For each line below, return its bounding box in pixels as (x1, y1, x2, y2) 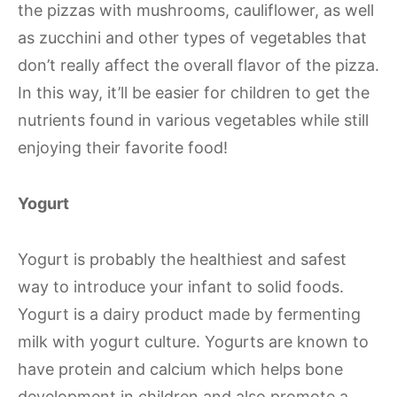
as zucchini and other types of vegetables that (18, 28, 367, 47)
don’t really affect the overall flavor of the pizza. (18, 56, 379, 74)
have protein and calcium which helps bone (18, 360, 343, 378)
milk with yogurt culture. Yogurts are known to (18, 332, 369, 351)
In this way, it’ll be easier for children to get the (18, 83, 370, 102)
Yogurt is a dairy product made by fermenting (18, 305, 361, 323)
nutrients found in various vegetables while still (18, 111, 369, 129)
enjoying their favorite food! (18, 138, 228, 157)
